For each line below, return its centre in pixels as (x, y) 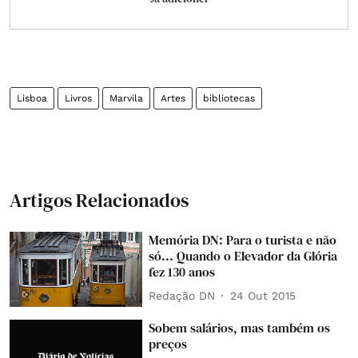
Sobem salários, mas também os (240, 327)
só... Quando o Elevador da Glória (243, 256)
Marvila (126, 98)
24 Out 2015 (263, 295)
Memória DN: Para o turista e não (243, 240)
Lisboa (32, 98)
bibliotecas (229, 98)
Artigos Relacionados (99, 200)
